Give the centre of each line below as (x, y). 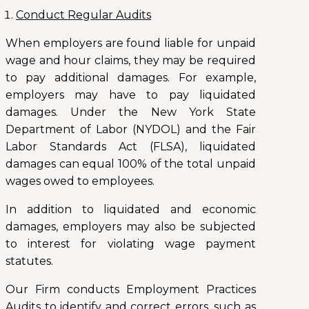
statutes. (29, 261)
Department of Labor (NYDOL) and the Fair (131, 130)
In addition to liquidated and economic (131, 210)
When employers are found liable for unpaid (131, 43)
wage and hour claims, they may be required (131, 61)
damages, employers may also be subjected (131, 227)
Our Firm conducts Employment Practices (131, 290)
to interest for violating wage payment (131, 244)
